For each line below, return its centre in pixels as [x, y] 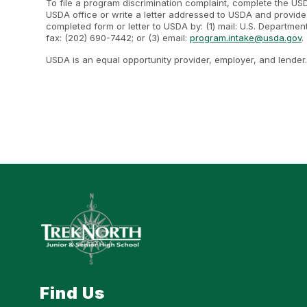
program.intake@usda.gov [246, 38]
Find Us [73, 293]
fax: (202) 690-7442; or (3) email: [118, 38]
